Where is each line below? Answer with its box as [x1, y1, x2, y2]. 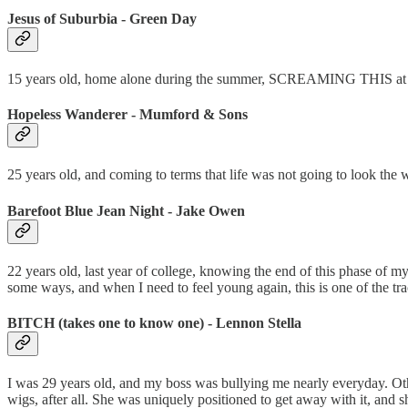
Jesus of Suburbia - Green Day [7, 10, 197, 26]
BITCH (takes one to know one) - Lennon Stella [7, 315, 301, 331]
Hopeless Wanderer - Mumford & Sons [7, 107, 248, 123]
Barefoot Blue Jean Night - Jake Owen [7, 202, 245, 219]
